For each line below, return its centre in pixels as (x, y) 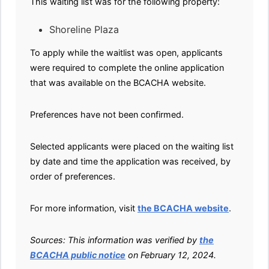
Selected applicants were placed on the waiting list (132, 147)
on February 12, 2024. (171, 255)
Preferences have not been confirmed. (107, 115)
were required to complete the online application (127, 68)
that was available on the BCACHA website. (118, 83)
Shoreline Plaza (84, 30)
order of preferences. (73, 177)
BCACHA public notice (78, 255)
